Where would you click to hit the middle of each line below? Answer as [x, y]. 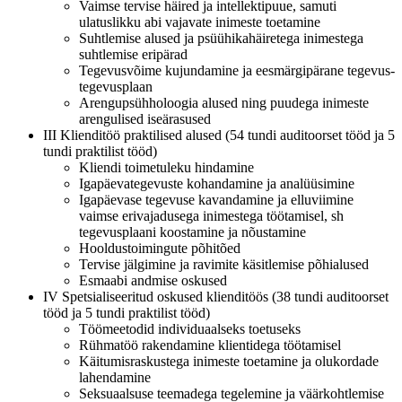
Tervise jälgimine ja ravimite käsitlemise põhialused [224, 264]
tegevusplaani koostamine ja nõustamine [192, 232]
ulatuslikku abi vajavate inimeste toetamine [200, 22]
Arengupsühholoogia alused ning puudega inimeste [224, 102]
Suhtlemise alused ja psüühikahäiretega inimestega [221, 38]
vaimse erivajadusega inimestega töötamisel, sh [211, 215]
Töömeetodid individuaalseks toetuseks [190, 328]
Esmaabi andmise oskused [153, 280]
